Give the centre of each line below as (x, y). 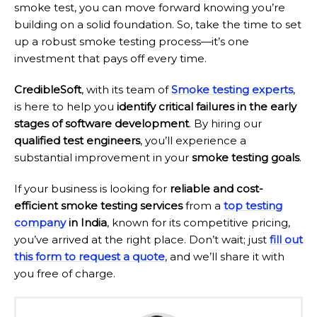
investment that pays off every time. (110, 59)
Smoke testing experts (232, 90)
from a (203, 206)
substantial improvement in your (103, 158)
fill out (286, 240)
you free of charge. (65, 274)
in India (86, 223)
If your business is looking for (92, 189)
